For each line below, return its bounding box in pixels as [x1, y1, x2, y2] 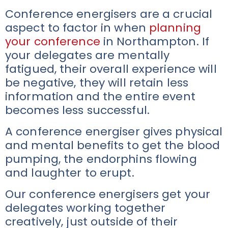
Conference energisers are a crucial [5, 6, 213, 22]
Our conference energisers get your [5, 186, 211, 203]
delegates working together [5, 200, 166, 216]
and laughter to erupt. [5, 165, 134, 181]
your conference [5, 34, 100, 50]
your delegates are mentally [5, 47, 170, 64]
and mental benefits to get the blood [5, 137, 220, 154]
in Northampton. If [100, 34, 210, 50]
